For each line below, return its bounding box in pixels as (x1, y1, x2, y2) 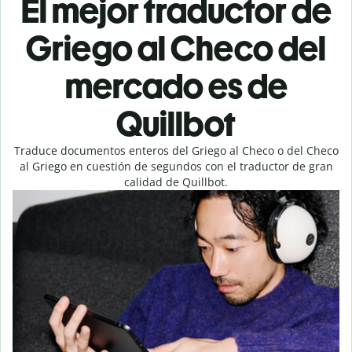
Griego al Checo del (26, 27, 326, 69)
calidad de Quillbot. (124, 174, 228, 189)
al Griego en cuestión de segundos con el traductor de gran (19, 159, 333, 174)
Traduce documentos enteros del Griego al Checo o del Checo (13, 143, 339, 158)
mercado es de (64, 65, 288, 107)
